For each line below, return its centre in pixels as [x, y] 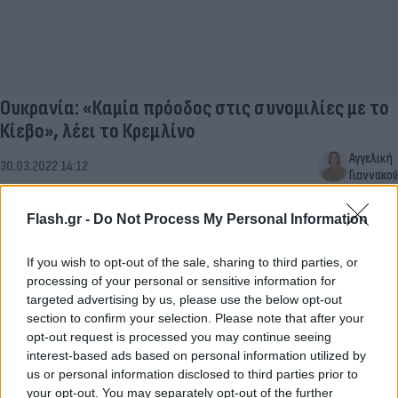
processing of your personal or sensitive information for [181, 280]
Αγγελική [371, 158]
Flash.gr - [60, 219]
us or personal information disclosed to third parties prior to [192, 374]
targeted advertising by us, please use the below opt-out [184, 299]
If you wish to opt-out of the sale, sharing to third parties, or [192, 262]
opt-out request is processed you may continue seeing [179, 336]
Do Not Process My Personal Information [231, 219]
